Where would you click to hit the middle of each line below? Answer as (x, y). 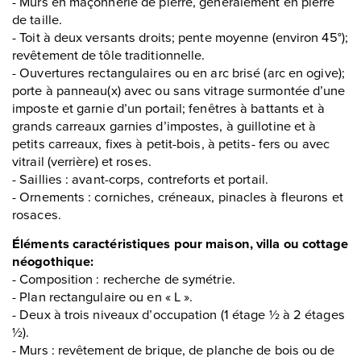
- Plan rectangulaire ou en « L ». (103, 296)
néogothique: (53, 261)
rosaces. (37, 214)
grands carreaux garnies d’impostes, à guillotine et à (164, 125)
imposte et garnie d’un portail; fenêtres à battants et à (168, 107)
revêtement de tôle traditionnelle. (109, 54)
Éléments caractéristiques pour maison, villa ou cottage (180, 243)
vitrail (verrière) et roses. (82, 160)
